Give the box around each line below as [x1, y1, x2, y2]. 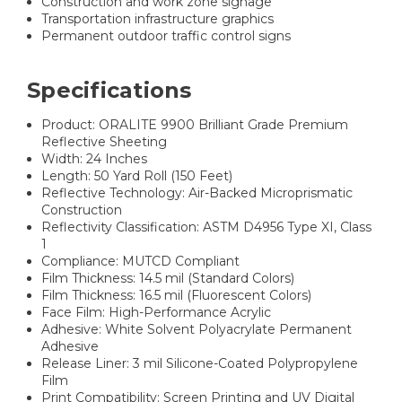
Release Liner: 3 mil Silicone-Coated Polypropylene [41, 355, 359, 372]
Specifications [27, 77, 192, 104]
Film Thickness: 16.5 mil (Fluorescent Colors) [41, 287, 312, 304]
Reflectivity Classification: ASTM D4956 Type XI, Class [41, 219, 372, 236]
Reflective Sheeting [41, 134, 168, 151]
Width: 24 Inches [41, 151, 148, 168]
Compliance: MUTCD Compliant [41, 253, 240, 270]
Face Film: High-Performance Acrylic [41, 304, 272, 321]
